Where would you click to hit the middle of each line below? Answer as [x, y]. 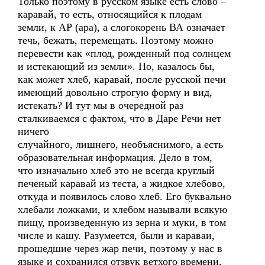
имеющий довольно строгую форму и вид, [115, 92]
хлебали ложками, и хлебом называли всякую [122, 209]
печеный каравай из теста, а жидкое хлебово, [122, 183]
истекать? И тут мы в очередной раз [101, 105]
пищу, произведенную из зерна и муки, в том [122, 222]
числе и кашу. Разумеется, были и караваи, [116, 235]
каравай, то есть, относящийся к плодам [110, 14]
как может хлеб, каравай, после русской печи [122, 79]
